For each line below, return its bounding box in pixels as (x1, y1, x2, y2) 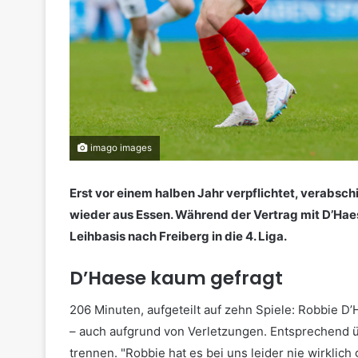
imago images (88, 141, 152, 153)
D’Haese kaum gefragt (70, 265, 283, 291)
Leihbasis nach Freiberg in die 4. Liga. (70, 228, 287, 244)
